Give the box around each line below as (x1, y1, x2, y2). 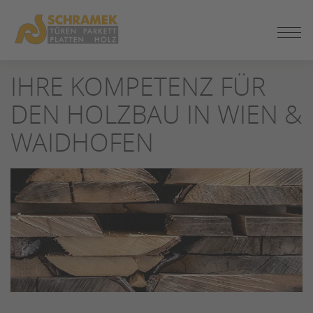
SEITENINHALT (19, 23, 98, 38)
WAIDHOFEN (10, 125, 154, 159)
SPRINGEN (19, 41, 76, 56)
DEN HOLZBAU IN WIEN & (10, 97, 303, 131)
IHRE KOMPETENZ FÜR (10, 69, 265, 103)
